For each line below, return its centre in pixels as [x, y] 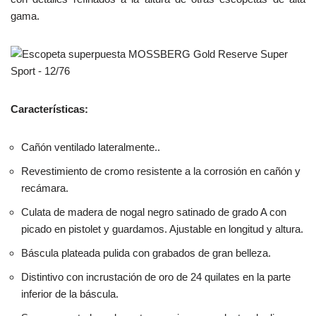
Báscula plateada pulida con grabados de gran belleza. [146, 253]
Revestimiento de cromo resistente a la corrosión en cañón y [161, 171]
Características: [49, 109]
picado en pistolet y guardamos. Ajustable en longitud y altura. [162, 229]
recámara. [45, 188]
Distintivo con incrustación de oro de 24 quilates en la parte [156, 276]
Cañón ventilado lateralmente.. [91, 147]
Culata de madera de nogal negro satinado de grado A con [154, 212]
